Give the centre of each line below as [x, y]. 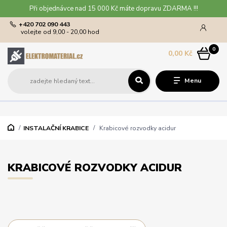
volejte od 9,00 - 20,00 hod [60, 32]
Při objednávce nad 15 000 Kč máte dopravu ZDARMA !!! [113, 8]
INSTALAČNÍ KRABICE [56, 128]
